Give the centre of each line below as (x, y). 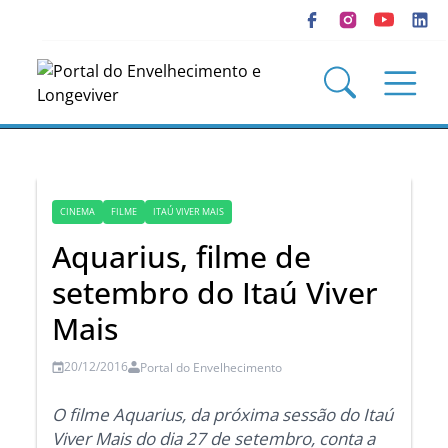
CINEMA (78, 211)
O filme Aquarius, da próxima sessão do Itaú (223, 414)
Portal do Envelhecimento (211, 367)
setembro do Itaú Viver (215, 292)
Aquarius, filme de (182, 256)
